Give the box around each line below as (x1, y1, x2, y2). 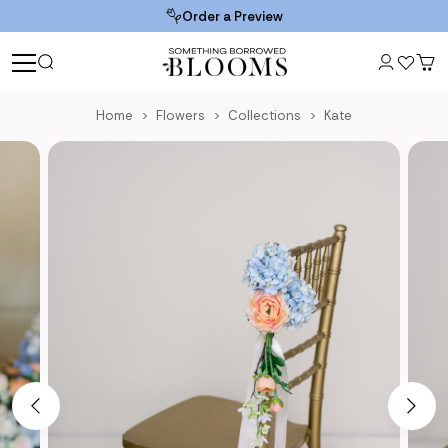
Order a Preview (181, 7, 283, 25)
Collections (227, 107, 301, 124)
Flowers (155, 107, 205, 124)
